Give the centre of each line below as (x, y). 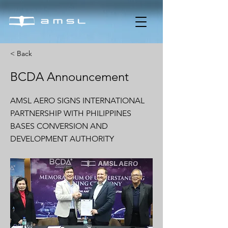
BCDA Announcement (69, 77)
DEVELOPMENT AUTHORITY (62, 139)
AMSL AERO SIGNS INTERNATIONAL (77, 101)
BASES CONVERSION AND (59, 126)
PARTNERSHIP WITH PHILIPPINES (71, 113)
